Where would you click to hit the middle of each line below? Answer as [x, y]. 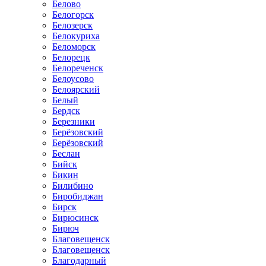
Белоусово [73, 79]
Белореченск [78, 68]
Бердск [66, 111]
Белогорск [73, 15]
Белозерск [72, 25]
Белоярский [76, 89]
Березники [74, 121]
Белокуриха [76, 36]
